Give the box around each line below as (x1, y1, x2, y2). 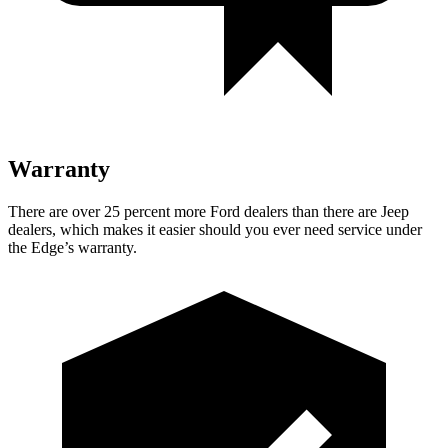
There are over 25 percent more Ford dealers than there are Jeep (8, 202, 409, 220)
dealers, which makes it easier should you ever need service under (8, 220, 422, 238)
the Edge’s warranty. (8, 238, 137, 256)
